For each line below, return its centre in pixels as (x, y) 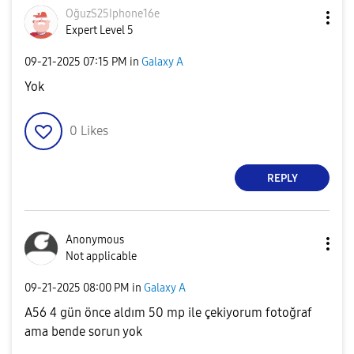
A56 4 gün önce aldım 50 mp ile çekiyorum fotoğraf (168, 313)
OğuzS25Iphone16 (110, 14)
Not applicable (101, 256)
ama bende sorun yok (83, 331)
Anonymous (95, 240)
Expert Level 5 (100, 30)
